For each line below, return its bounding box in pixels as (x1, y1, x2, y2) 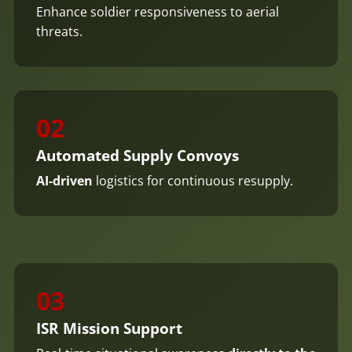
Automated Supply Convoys (35, 145, 239, 166)
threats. (35, 23, 82, 40)
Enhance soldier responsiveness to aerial (35, 3, 279, 20)
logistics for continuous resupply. (92, 172, 293, 189)
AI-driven (35, 172, 93, 189)
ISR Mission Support (35, 318, 182, 339)
